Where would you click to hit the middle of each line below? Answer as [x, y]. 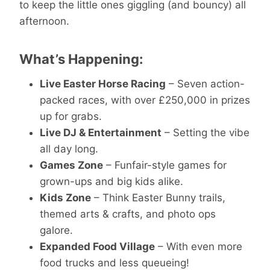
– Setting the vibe [206, 132]
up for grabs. [71, 116]
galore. [56, 230]
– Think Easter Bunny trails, [158, 197]
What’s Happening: [81, 59]
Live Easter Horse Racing [103, 83]
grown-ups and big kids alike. [111, 181]
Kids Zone [65, 197]
